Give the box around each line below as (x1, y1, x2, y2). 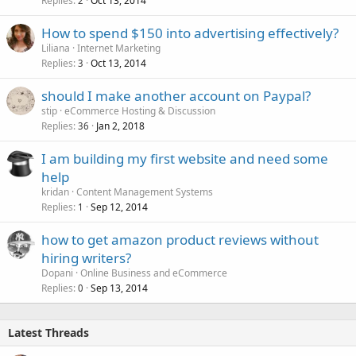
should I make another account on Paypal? (41, 87, 311, 105)
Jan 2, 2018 (96, 119, 145, 133)
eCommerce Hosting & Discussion (64, 104, 215, 118)
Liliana (41, 41, 70, 55)
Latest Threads (8, 325, 89, 340)
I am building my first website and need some (41, 149, 328, 168)
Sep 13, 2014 (91, 281, 148, 295)
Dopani (41, 266, 73, 280)
